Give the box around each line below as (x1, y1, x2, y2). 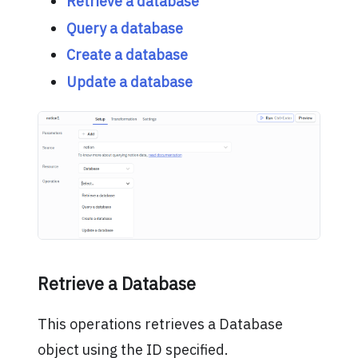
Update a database (66, 72, 193, 91)
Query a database (66, 18, 183, 38)
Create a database (66, 46, 188, 65)
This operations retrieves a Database (37, 315, 283, 334)
